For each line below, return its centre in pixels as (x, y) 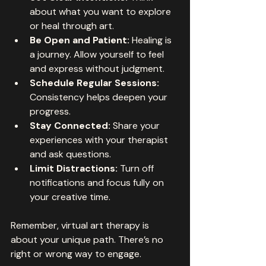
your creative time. (70, 197)
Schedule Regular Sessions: (94, 83)
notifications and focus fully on (98, 182)
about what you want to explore (102, 11)
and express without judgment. (97, 68)
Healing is (152, 40)
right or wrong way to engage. (76, 254)
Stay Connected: (70, 125)
